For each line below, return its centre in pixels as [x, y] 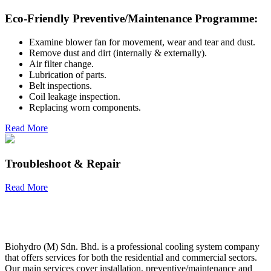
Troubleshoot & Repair [63, 163]
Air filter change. [61, 64]
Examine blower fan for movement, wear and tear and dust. [142, 42]
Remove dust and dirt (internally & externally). [118, 53]
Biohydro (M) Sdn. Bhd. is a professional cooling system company [132, 246]
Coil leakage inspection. [75, 97]
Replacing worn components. [85, 108]
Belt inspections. [60, 86]
